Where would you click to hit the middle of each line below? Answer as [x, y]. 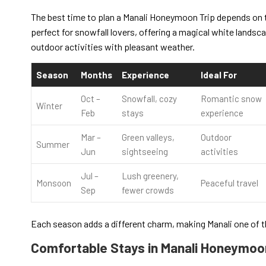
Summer [53, 144]
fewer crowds [148, 190]
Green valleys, [148, 137]
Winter [49, 106]
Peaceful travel [229, 183]
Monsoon [54, 183]
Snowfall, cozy [149, 99]
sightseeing [145, 151]
